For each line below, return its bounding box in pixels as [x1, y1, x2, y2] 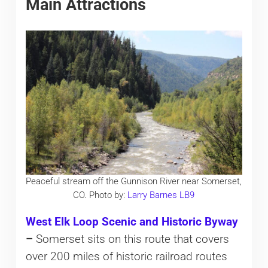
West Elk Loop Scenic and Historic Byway [25, 215, 238, 229]
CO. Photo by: [73, 190, 128, 201]
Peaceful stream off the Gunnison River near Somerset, [26, 176, 242, 187]
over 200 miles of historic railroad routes [25, 249, 227, 263]
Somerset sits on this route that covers [35, 232, 229, 246]
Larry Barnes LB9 [127, 190, 195, 201]
